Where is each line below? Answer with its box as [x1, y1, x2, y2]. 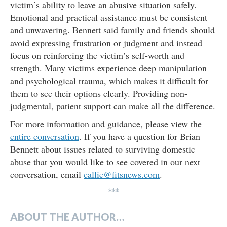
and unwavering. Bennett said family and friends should [10, 24, 215, 36]
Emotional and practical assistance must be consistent [10, 11, 207, 24]
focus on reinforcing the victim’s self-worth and [10, 49, 184, 62]
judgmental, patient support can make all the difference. [10, 100, 215, 112]
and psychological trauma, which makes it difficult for [10, 74, 208, 87]
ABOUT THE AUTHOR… [10, 211, 124, 223]
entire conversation [10, 130, 79, 143]
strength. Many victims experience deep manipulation [10, 62, 207, 74]
